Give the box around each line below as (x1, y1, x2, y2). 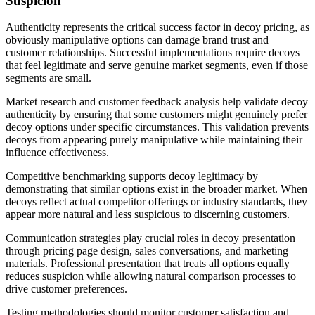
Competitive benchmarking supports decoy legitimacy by (6, 170, 258, 183)
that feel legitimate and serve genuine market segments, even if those (6, 59, 308, 72)
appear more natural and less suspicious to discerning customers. (6, 208, 290, 221)
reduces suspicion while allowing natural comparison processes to (6, 270, 296, 283)
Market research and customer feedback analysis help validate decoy (6, 96, 308, 108)
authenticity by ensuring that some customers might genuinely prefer (6, 108, 307, 121)
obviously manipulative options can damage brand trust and (6, 34, 269, 46)
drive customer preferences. (6, 283, 127, 295)
